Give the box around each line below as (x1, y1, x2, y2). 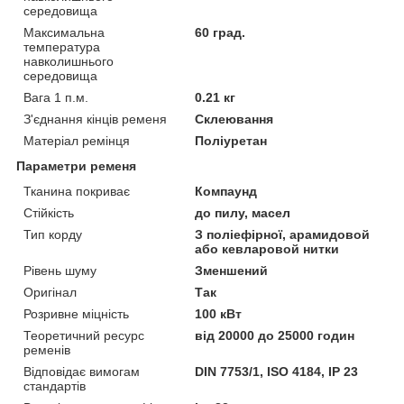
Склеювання (195, 112, 274, 127)
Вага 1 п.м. (23, 90, 88, 106)
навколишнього (23, 54, 114, 69)
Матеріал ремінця (23, 133, 130, 149)
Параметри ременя (16, 159, 136, 174)
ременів (23, 343, 70, 358)
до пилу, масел (195, 206, 291, 221)
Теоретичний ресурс (23, 328, 144, 344)
